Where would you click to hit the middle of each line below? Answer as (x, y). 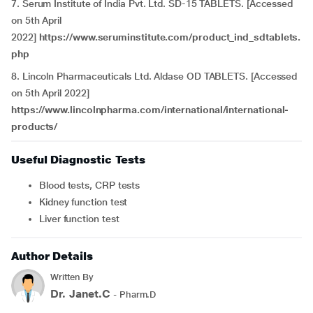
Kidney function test (86, 202)
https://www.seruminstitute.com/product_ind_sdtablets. (170, 37)
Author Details (52, 256)
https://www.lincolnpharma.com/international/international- (150, 110)
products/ (35, 126)
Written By (72, 277)
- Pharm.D (133, 294)
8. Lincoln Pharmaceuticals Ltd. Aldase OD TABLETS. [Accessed (154, 76)
